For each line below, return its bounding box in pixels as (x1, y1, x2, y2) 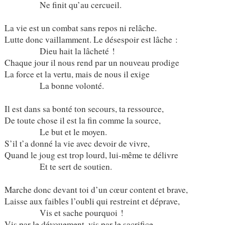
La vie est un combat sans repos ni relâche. (4, 22, 157, 34)
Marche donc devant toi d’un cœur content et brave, (4, 183, 188, 195)
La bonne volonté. (4, 79, 104, 91)
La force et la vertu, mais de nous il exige (4, 68, 150, 80)
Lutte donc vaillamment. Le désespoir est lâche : (4, 33, 178, 45)
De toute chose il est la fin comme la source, (4, 114, 161, 126)
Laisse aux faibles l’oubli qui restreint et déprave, (4, 195, 180, 207)
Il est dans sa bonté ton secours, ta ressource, (4, 102, 164, 115)
